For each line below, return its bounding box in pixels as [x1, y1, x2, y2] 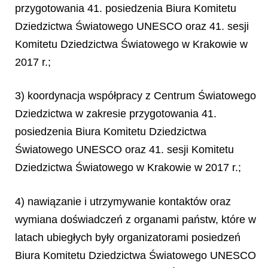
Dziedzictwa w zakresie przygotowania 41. [15, 108, 217, 120]
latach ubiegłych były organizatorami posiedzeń [15, 231, 240, 243]
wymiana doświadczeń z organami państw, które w [15, 213, 256, 226]
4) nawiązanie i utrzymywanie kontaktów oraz [15, 195, 231, 208]
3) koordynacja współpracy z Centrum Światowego [15, 90, 256, 102]
